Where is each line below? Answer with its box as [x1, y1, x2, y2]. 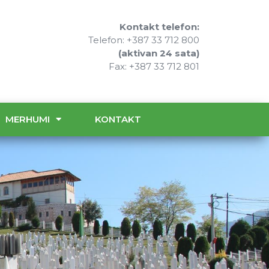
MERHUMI [5, 113, 50, 125]
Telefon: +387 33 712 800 [88, 34, 200, 46]
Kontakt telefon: [119, 21, 200, 33]
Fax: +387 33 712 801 [109, 61, 200, 73]
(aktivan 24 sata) [118, 47, 200, 59]
